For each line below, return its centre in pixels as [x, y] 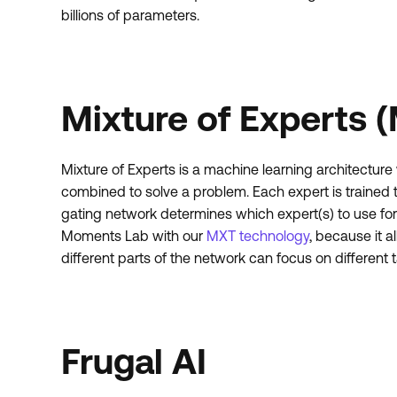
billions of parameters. [130, 15]
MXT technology [257, 236]
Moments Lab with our [133, 236]
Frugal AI [133, 361]
